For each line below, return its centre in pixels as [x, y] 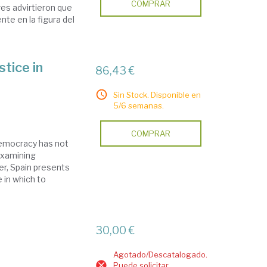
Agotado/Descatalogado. [161, 254]
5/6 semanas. [139, 105]
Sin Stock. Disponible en [157, 94]
